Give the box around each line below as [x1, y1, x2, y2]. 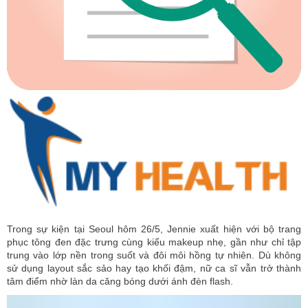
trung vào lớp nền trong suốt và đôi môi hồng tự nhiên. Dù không [7, 250, 301, 261]
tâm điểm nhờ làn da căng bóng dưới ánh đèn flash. [7, 276, 233, 287]
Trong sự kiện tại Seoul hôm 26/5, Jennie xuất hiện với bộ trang [7, 223, 301, 235]
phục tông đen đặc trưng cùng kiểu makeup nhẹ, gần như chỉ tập [7, 236, 301, 248]
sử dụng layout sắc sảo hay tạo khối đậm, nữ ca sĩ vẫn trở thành [7, 263, 301, 274]
